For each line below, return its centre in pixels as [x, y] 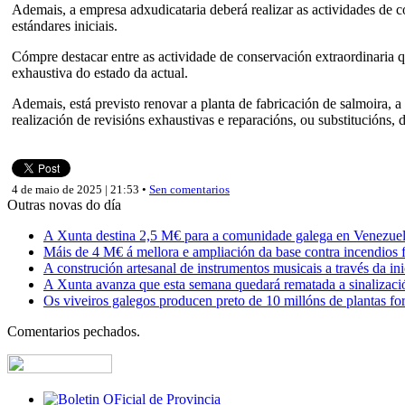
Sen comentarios [189, 189]
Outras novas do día [64, 204]
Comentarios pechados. [74, 331]
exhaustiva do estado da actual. [100, 72]
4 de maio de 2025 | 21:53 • [80, 189]
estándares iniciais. [65, 25]
